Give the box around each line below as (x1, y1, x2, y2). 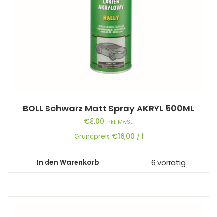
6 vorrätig (151, 157, 186, 168)
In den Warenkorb (36, 157, 99, 168)
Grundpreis (74, 131, 112, 141)
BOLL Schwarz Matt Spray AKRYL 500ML (23, 102, 194, 114)
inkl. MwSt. (106, 117, 133, 125)
